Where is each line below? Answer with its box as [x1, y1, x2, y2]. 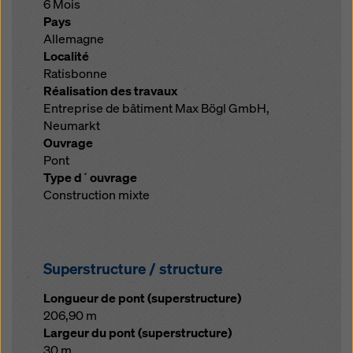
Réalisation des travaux [43, 83, 177, 99]
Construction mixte [43, 187, 150, 203]
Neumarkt [43, 117, 100, 134]
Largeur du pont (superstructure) [43, 325, 232, 341]
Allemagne [43, 31, 104, 47]
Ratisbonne [43, 65, 107, 82]
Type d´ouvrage [43, 169, 137, 186]
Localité [43, 48, 89, 65]
